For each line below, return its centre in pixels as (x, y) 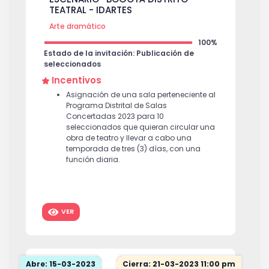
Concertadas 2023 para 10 (115, 116)
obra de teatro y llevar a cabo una (129, 138)
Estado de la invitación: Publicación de (119, 53)
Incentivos (77, 80)
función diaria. (93, 160)
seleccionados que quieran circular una (141, 127)
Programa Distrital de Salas (116, 106)
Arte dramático (77, 26)
